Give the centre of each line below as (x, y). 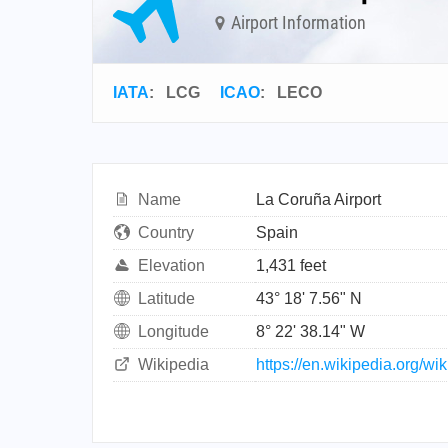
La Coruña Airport (318, 199)
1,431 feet (291, 265)
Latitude (166, 298)
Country (166, 232)
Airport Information (296, 22)
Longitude (173, 331)
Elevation (171, 265)
